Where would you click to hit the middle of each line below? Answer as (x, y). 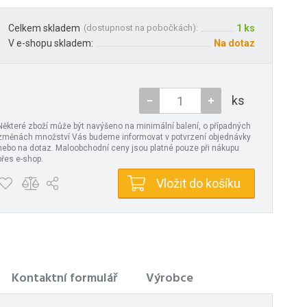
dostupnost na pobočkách (139, 28)
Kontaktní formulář (64, 279)
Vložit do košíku (198, 184)
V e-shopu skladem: (51, 44)
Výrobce (170, 279)
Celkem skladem (44, 28)
